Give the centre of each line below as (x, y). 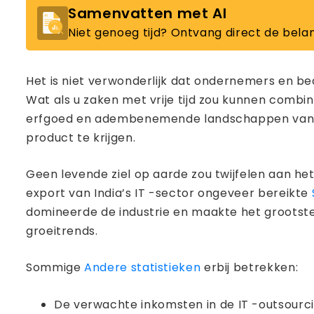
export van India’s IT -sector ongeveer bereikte (169, 193)
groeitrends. (62, 231)
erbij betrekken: (250, 267)
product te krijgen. (81, 138)
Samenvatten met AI (148, 13)
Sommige (55, 267)
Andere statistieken (143, 267)
